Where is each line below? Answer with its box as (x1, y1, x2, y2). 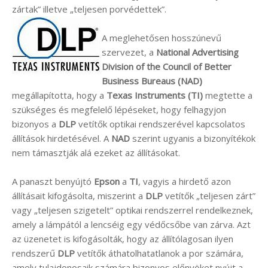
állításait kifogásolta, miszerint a (12, 189, 145, 202)
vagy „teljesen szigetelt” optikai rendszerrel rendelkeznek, (12, 203, 253, 216)
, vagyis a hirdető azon (138, 175, 231, 187)
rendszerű (12, 246, 57, 259)
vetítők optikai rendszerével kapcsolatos (76, 117, 245, 130)
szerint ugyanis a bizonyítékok (130, 132, 255, 144)
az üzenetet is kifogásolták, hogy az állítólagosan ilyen (12, 232, 233, 245)
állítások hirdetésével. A (12, 132, 111, 144)
